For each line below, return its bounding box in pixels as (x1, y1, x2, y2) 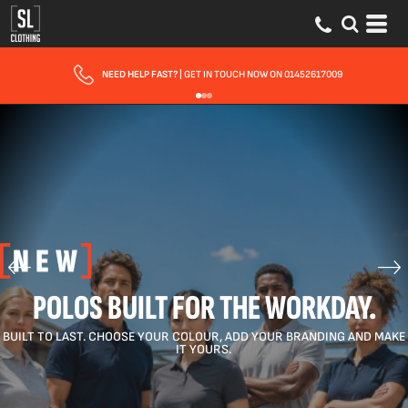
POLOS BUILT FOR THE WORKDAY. (32, 288, 376, 329)
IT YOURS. (176, 342, 232, 357)
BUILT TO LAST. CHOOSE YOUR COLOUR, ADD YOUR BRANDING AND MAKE (2, 329, 405, 344)
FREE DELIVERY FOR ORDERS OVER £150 (134, 68, 311, 80)
